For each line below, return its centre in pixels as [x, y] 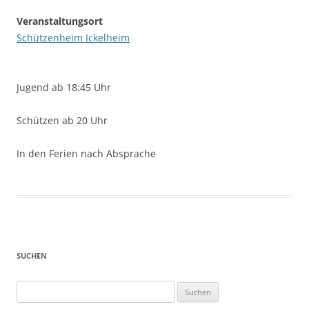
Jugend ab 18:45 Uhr [64, 87]
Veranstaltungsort [60, 21]
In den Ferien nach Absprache [86, 153]
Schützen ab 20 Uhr [62, 120]
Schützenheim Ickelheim [73, 37]
